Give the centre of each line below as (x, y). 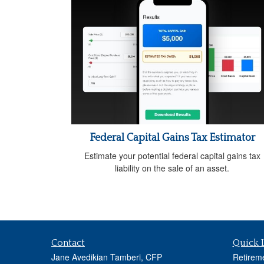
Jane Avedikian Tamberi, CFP (107, 257)
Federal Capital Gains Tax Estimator (172, 138)
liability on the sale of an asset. (172, 168)
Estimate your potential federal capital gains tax (172, 155)
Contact (68, 242)
